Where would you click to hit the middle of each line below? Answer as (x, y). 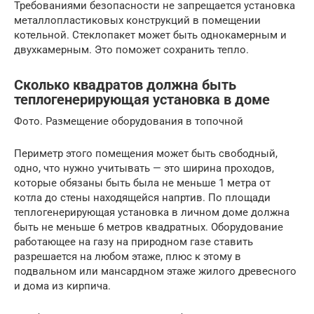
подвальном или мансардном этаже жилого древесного (155, 271)
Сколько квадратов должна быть (125, 85)
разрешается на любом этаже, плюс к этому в (128, 256)
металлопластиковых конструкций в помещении (137, 20)
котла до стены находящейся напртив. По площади (142, 197)
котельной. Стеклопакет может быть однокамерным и (150, 35)
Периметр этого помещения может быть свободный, (146, 153)
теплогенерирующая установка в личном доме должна (152, 212)
